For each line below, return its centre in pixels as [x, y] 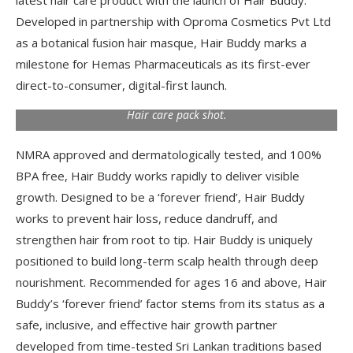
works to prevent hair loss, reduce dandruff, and [147, 218]
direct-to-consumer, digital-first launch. [121, 85]
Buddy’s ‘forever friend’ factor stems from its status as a [170, 303]
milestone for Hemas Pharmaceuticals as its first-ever [163, 64]
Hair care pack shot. [176, 115]
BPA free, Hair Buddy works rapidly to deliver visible [158, 176]
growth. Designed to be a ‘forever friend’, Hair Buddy [160, 197]
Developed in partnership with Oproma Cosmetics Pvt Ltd [173, 21]
